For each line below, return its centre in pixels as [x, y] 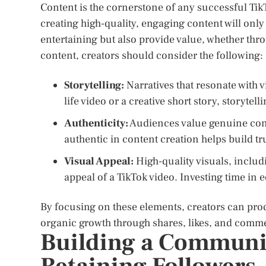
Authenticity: [96, 123]
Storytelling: [94, 85]
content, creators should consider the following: [152, 56]
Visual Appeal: [99, 161]
